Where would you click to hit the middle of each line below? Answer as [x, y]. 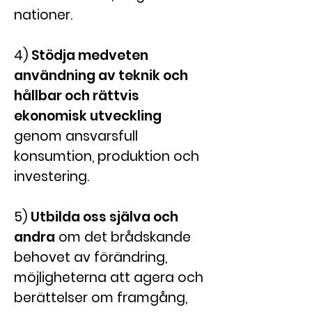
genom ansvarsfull [76, 136]
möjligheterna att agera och [109, 278]
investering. [52, 177]
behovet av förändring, [91, 257]
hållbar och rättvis [77, 96]
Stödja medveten [90, 55]
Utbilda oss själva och [104, 217]
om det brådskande [123, 237]
